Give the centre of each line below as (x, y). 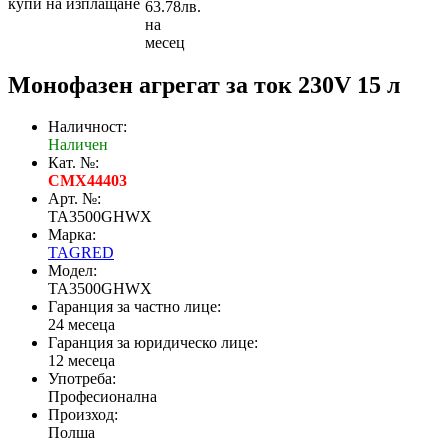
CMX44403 (87, 181)
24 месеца (81, 325)
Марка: (72, 235)
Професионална (102, 397)
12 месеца (81, 361)
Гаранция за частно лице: (134, 307)
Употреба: (82, 379)
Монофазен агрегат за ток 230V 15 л (204, 84)
